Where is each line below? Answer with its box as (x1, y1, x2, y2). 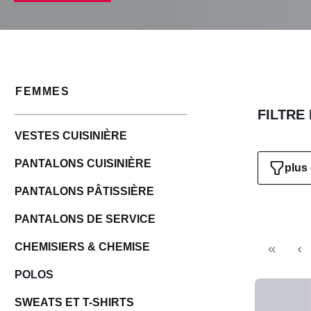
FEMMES (15, 85, 70, 97)
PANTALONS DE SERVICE (15, 213, 155, 226)
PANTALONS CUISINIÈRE (15, 158, 151, 170)
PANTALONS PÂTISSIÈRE (15, 185, 154, 198)
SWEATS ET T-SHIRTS (15, 296, 134, 309)
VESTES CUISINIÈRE (15, 130, 127, 142)
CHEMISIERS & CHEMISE (15, 241, 150, 253)
